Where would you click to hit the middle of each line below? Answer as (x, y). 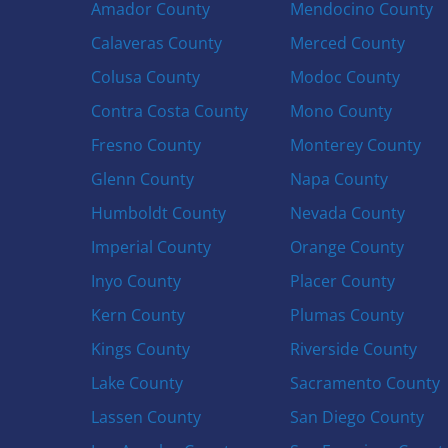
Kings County (141, 349)
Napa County (338, 179)
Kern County (138, 315)
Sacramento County (364, 383)
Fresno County (146, 145)
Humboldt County (159, 213)
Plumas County (346, 315)
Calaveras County (157, 43)
